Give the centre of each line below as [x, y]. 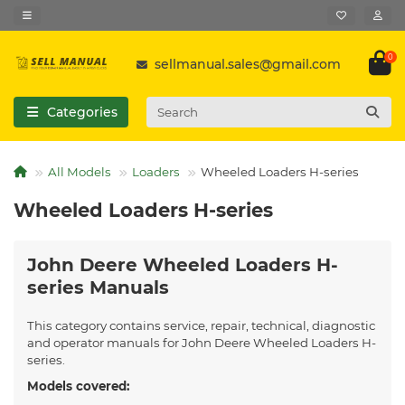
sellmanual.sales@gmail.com [248, 64]
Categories [82, 112]
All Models [80, 172]
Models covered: [78, 386]
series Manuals [98, 287]
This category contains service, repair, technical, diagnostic [201, 325]
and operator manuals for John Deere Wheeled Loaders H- [202, 343]
